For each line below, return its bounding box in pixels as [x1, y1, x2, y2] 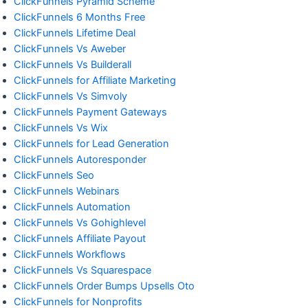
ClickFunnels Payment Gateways [14, 105, 167, 118]
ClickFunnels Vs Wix [14, 121, 108, 134]
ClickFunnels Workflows [14, 247, 126, 261]
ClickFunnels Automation [14, 200, 131, 213]
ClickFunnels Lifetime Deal [14, 26, 135, 39]
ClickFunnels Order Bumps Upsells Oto [14, 279, 195, 292]
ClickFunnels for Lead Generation [14, 137, 169, 150]
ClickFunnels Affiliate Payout [14, 232, 146, 245]
